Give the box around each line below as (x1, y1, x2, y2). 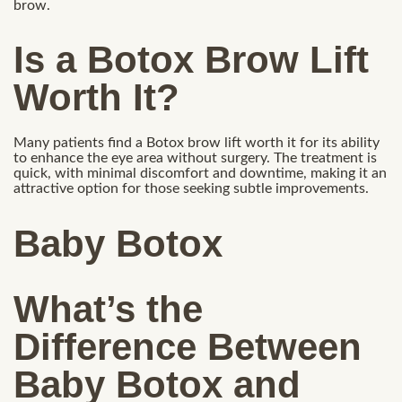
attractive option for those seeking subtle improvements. (13, 181, 369, 197)
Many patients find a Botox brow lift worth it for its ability (13, 135, 380, 151)
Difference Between (13, 326, 362, 369)
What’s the (13, 288, 203, 331)
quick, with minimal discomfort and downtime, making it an (13, 166, 387, 181)
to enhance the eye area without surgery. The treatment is (13, 151, 377, 166)
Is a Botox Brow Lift (13, 39, 369, 82)
